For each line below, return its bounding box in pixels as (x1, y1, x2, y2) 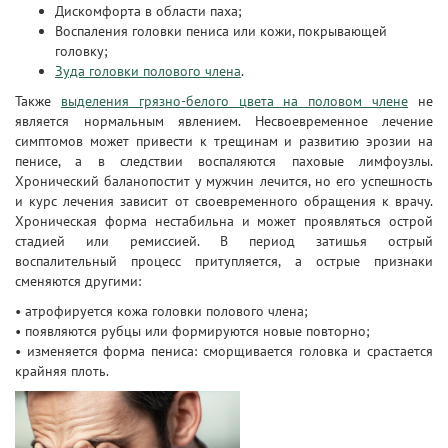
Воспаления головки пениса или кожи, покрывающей (55, 22, 387, 40)
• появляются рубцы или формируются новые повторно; (15, 322, 370, 340)
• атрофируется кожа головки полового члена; (15, 302, 308, 320)
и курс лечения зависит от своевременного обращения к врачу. (15, 192, 433, 210)
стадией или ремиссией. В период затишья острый (15, 232, 433, 250)
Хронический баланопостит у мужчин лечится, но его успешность (15, 172, 433, 190)
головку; (55, 42, 108, 60)
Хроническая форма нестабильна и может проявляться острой (15, 212, 433, 230)
